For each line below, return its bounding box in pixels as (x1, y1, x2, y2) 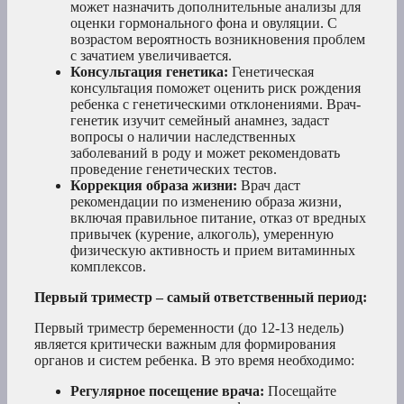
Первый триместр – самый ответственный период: (34, 289, 367, 306)
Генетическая (228, 64, 314, 80)
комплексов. (70, 259, 146, 275)
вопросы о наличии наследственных (70, 129, 296, 145)
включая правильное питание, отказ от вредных (70, 210, 366, 226)
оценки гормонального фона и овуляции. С (70, 15, 337, 32)
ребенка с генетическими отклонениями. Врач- (70, 96, 361, 113)
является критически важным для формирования (34, 336, 335, 353)
